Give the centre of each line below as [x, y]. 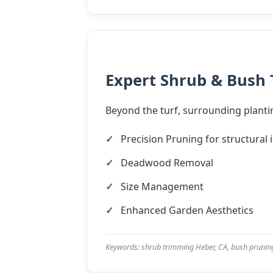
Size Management [162, 186]
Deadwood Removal [167, 163]
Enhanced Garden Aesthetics [187, 210]
